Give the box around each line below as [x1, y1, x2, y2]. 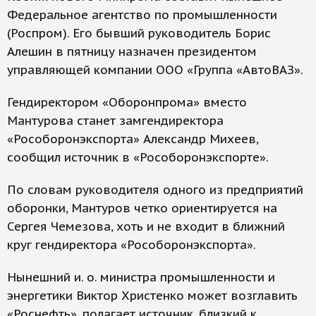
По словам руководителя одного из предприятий [7, 182, 303, 197]
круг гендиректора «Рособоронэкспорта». [7, 237, 256, 253]
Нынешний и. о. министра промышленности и [7, 269, 275, 285]
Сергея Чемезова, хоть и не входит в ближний [7, 219, 285, 234]
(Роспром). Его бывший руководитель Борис [7, 25, 271, 41]
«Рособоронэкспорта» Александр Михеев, [7, 131, 258, 147]
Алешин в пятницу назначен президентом [7, 44, 257, 59]
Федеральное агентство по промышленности [7, 7, 277, 23]
